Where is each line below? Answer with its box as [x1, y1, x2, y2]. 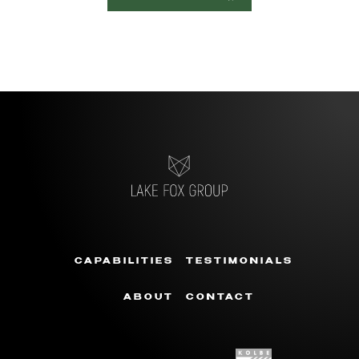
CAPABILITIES [74, 257, 174, 266]
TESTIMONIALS [185, 257, 293, 266]
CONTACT [185, 293, 255, 302]
